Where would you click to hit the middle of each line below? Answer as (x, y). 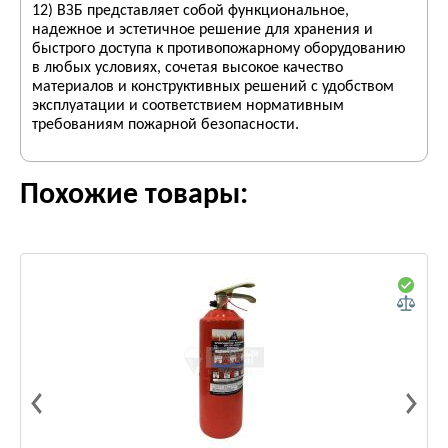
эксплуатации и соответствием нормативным (188, 106)
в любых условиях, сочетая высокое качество (187, 68)
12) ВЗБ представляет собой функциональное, (190, 11)
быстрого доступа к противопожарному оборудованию (219, 49)
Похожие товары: (134, 195)
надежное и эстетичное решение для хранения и (202, 30)
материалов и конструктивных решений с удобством (213, 87)
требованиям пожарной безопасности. (165, 125)
